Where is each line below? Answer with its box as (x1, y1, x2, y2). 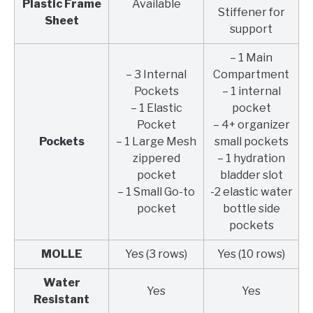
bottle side (222, 201, 280, 215)
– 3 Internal (126, 67, 187, 81)
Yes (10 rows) (217, 247, 285, 261)
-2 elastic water (210, 184, 293, 198)
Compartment (213, 67, 289, 81)
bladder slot (219, 168, 283, 182)
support (230, 22, 272, 36)
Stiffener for (217, 5, 285, 19)
